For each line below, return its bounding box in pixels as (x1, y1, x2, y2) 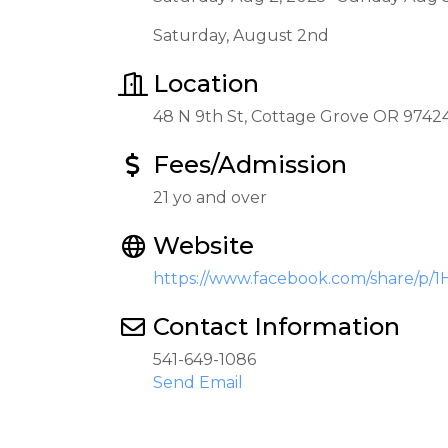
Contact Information (153, 312, 400, 341)
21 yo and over (153, 188, 267, 207)
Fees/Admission (153, 150, 347, 179)
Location (153, 69, 259, 98)
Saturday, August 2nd (153, 26, 329, 45)
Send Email (153, 373, 243, 392)
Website (153, 231, 254, 260)
